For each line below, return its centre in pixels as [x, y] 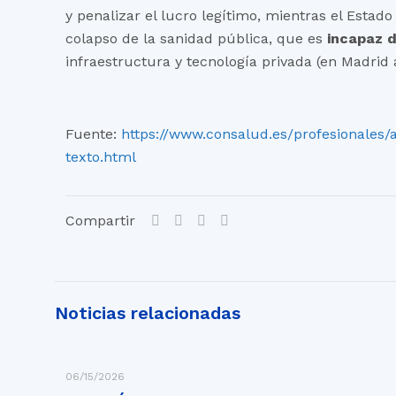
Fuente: [94, 134]
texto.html [101, 157]
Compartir [100, 221]
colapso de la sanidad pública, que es [197, 38]
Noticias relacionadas [148, 313]
